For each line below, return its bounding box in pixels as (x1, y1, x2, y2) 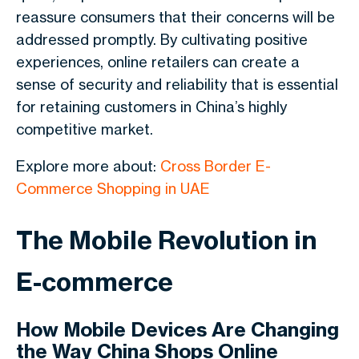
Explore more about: (16, 157, 160, 175)
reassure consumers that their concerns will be (16, 8, 335, 26)
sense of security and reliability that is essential (16, 75, 338, 93)
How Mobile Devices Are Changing (16, 317, 339, 341)
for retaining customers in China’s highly (16, 98, 287, 115)
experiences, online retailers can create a (16, 53, 300, 71)
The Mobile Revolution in (16, 224, 317, 256)
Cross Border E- (160, 157, 271, 175)
